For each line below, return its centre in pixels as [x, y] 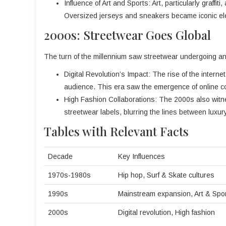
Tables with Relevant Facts [116, 131]
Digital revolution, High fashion [166, 212]
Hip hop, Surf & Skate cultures [166, 175]
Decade [60, 156]
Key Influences [142, 156]
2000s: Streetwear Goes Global [127, 35]
